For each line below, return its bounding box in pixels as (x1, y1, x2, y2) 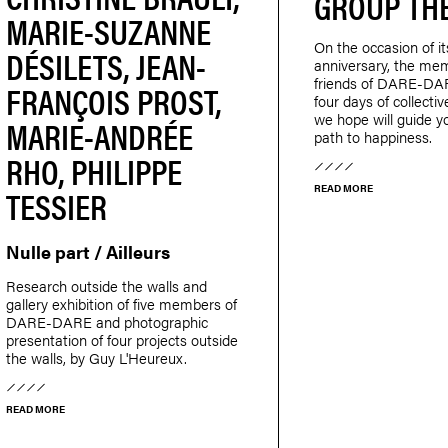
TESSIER (5, 180, 107, 230)
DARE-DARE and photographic (5, 310, 208, 332)
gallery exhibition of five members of (5, 292, 237, 314)
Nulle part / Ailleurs (5, 238, 170, 264)
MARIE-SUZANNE (5, 5, 211, 55)
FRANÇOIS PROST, (5, 75, 221, 125)
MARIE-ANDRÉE (5, 110, 193, 160)
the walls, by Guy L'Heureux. (5, 346, 187, 368)
